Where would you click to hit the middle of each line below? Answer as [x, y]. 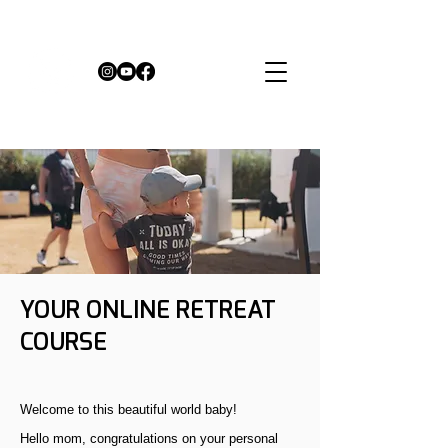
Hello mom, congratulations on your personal [149, 438]
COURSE [63, 342]
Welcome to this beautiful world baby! [128, 409]
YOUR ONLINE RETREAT [148, 310]
